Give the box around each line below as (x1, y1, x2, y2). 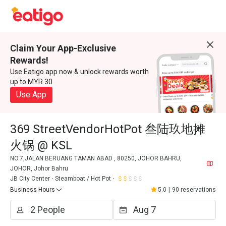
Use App (16, 90, 46, 99)
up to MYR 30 (10, 78, 52, 86)
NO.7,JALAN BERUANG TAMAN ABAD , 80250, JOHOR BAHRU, (10, 155, 182, 162)
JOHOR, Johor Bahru (10, 165, 68, 172)
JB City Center (10, 175, 50, 182)
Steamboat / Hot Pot (55, 175, 111, 182)
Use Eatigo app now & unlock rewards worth (10, 68, 149, 76)
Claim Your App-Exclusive (10, 43, 116, 53)
